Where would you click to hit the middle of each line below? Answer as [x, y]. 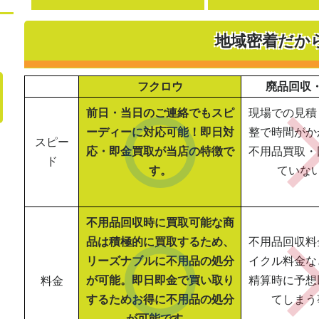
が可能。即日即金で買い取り [160, 280]
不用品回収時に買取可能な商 [160, 223]
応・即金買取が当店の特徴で [160, 151]
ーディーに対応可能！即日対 [160, 132]
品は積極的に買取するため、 [160, 242]
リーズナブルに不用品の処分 [160, 261]
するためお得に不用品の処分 [160, 299]
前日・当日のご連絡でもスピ [160, 113]
